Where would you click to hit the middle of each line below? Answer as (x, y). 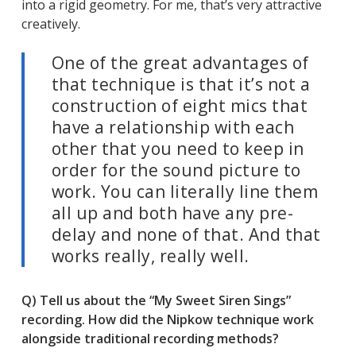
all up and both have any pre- (172, 213)
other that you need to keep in (178, 149)
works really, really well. (153, 256)
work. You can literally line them (185, 192)
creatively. (50, 24)
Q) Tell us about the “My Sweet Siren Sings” (156, 301)
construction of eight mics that (180, 106)
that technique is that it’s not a (181, 85)
